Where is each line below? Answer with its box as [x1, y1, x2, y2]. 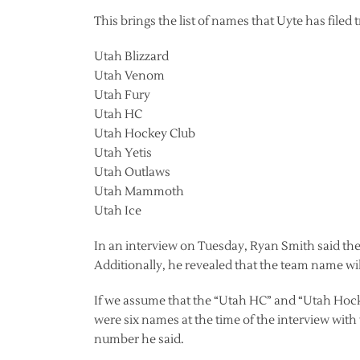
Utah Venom [94, 68, 165, 84]
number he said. [94, 332, 184, 347]
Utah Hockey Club [94, 126, 195, 141]
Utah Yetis [94, 145, 152, 161]
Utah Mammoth [94, 184, 184, 199]
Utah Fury [94, 88, 150, 103]
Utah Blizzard [94, 49, 169, 64]
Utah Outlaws [94, 165, 170, 180]
